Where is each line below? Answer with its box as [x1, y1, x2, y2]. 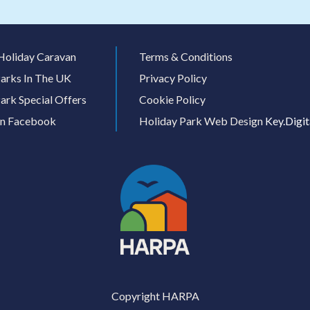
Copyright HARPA [111, 289, 199, 303]
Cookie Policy [139, 93, 206, 107]
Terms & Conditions [139, 50, 232, 64]
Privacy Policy [139, 71, 207, 85]
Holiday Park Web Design [139, 113, 263, 127]
